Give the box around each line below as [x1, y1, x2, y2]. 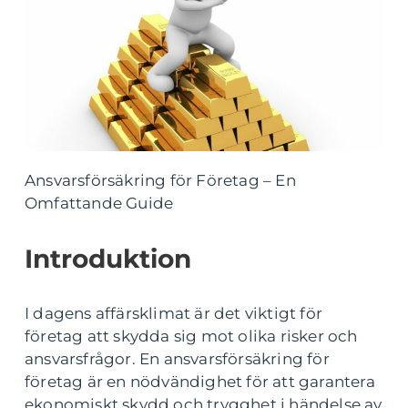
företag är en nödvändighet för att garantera [25, 372, 375, 391]
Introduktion [25, 243, 191, 274]
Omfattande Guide [25, 194, 174, 212]
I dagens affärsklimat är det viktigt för [25, 304, 323, 322]
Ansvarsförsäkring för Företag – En [25, 171, 296, 189]
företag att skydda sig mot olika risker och [25, 327, 358, 345]
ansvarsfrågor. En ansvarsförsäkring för [25, 350, 330, 368]
